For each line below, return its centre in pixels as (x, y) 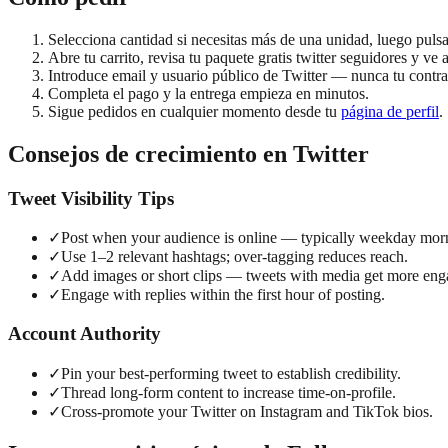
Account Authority (84, 334)
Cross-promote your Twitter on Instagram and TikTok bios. (247, 411)
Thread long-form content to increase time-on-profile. (228, 392)
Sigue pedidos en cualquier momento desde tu (194, 111)
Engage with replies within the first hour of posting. (223, 295)
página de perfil (390, 111)
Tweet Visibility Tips (91, 198)
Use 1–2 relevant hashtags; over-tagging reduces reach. (234, 257)
